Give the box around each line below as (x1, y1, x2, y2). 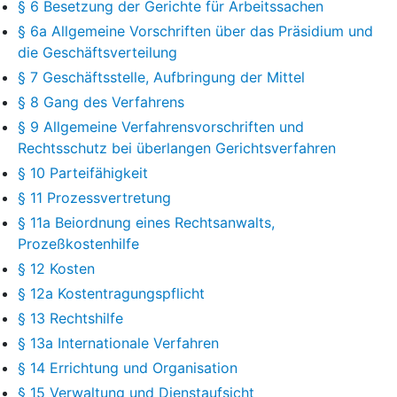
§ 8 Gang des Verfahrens (18, 92, 184, 111)
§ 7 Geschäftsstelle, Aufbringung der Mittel (18, 67, 305, 86)
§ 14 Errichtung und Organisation (18, 358, 237, 377)
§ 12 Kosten (18, 259, 95, 277)
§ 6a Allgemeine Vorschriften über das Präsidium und (18, 21, 373, 40)
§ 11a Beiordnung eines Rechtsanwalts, (18, 213, 275, 231)
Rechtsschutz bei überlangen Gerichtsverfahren (18, 138, 336, 157)
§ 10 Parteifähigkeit (18, 163, 148, 182)
